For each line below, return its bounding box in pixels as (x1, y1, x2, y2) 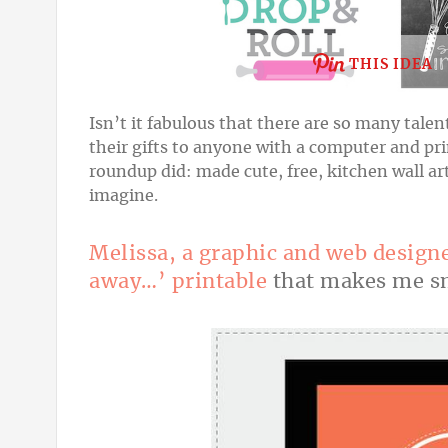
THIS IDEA (348, 58, 433, 73)
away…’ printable (89, 272, 267, 293)
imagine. (89, 188, 158, 205)
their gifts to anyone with (89, 140, 292, 157)
